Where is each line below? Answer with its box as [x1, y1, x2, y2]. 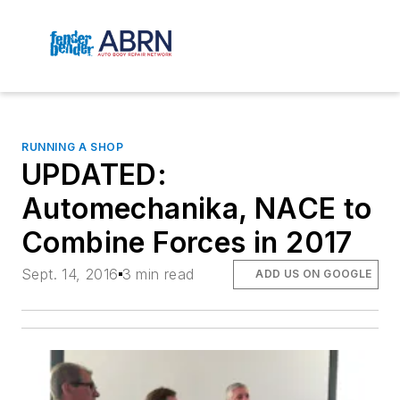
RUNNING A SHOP [21, 140, 124, 154]
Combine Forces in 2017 [21, 225, 353, 261]
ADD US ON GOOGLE [255, 267, 372, 281]
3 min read [121, 265, 195, 284]
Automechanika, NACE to [21, 191, 372, 227]
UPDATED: [21, 157, 168, 193]
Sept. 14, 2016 [21, 265, 119, 284]
